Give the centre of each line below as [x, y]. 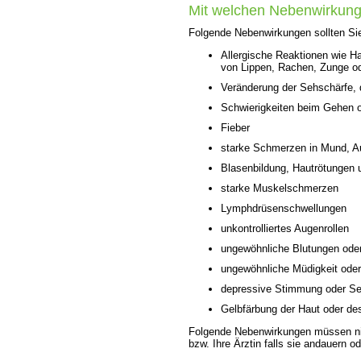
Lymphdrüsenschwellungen [284, 208]
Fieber [235, 127]
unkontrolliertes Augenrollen [285, 228]
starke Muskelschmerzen [280, 188]
